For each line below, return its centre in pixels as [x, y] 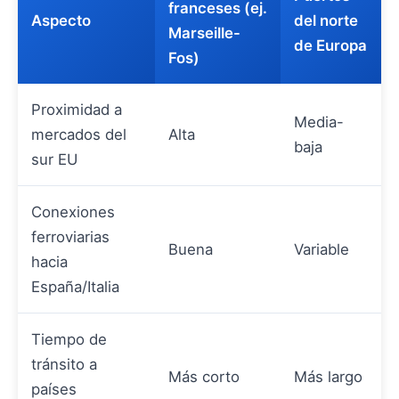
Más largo [328, 377]
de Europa [330, 46]
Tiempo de [69, 340]
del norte [326, 21]
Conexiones [73, 212]
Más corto [204, 377]
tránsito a [64, 365]
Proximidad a [77, 110]
